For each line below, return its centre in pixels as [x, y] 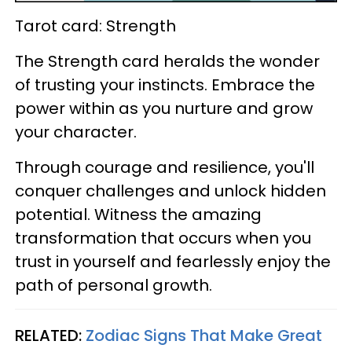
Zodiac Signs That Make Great [204, 336]
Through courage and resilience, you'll [165, 168]
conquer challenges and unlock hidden [170, 191]
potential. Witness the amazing [138, 215]
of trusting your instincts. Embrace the [165, 85]
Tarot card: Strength [95, 26]
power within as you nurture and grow [164, 109]
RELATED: [50, 336]
